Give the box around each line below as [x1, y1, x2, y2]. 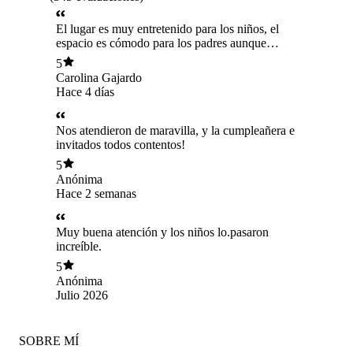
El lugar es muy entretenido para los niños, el [56, 21, 279, 35]
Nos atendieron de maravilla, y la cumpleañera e [56, 123, 295, 137]
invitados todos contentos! [56, 137, 185, 151]
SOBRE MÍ [19, 334, 79, 348]
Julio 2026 [56, 288, 108, 303]
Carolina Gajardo [56, 71, 142, 85]
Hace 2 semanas [56, 187, 136, 201]
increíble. [56, 239, 102, 253]
